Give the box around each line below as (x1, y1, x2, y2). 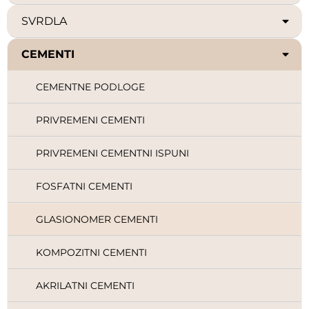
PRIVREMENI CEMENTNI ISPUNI (36, 147, 189, 159)
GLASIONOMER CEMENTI (36, 213, 158, 226)
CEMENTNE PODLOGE (36, 81, 145, 93)
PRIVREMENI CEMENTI (36, 114, 145, 126)
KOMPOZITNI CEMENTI (36, 246, 147, 259)
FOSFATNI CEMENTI (36, 180, 132, 192)
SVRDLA (21, 14, 67, 28)
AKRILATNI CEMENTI (36, 279, 134, 292)
